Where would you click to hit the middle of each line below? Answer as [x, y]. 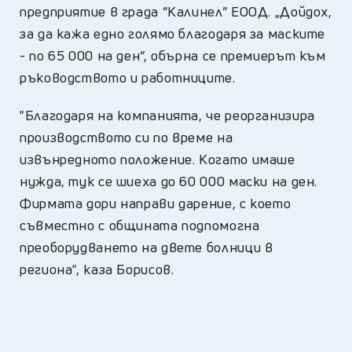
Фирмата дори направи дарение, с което [156, 203]
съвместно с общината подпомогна [140, 225]
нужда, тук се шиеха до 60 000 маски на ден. [169, 181]
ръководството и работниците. [128, 77]
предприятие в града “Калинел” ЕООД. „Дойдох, [176, 11]
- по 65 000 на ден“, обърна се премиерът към [173, 55]
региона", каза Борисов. [97, 269]
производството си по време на [126, 137]
